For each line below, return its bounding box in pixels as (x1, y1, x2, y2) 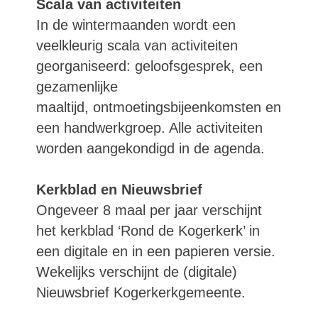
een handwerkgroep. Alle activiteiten (36, 120, 263, 136)
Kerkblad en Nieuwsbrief (36, 182, 202, 197)
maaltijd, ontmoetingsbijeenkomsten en (36, 99, 281, 115)
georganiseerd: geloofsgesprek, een (36, 58, 263, 74)
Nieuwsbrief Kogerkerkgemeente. (36, 285, 246, 300)
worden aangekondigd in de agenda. (36, 141, 265, 156)
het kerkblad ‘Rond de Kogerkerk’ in (36, 223, 260, 238)
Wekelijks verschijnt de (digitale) (36, 264, 237, 280)
